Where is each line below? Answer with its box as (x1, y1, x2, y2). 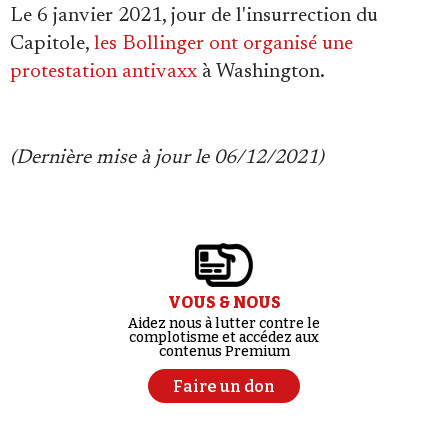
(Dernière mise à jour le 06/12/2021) (10, 147, 324, 168)
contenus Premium (158, 342, 290, 360)
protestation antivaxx (10, 61, 197, 82)
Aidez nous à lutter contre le (128, 314, 320, 332)
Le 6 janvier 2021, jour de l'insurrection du (10, 5, 378, 26)
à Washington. (197, 61, 325, 82)
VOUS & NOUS (167, 292, 281, 312)
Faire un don (173, 376, 275, 396)
